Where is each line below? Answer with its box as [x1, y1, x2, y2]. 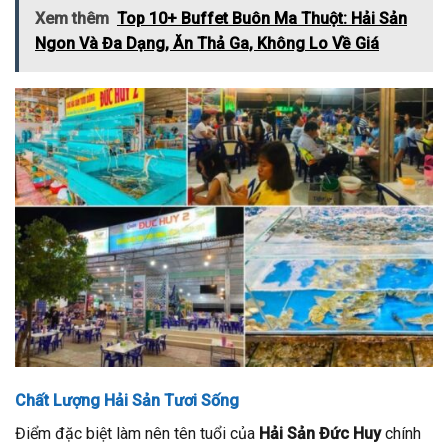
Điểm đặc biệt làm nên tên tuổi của [15, 423, 259, 443]
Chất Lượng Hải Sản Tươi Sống [15, 390, 239, 410]
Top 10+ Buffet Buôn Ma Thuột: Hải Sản [117, 9, 407, 29]
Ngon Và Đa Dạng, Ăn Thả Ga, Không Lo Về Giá [35, 34, 379, 54]
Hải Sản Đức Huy [259, 423, 381, 443]
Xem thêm [35, 9, 109, 29]
